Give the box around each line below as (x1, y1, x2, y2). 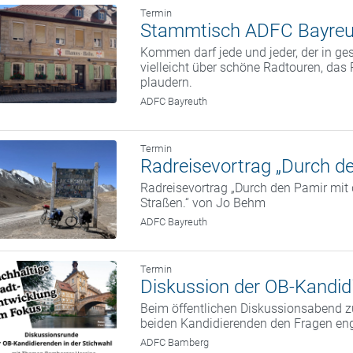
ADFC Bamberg (140, 336, 210, 349)
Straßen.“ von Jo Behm (140, 195, 266, 211)
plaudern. (140, 75, 193, 91)
